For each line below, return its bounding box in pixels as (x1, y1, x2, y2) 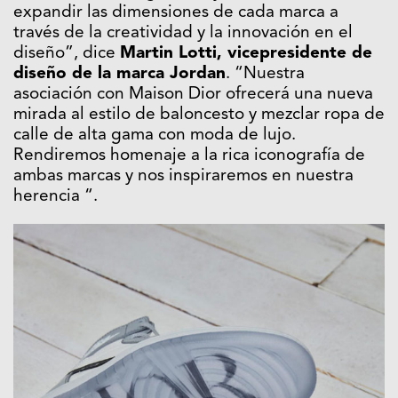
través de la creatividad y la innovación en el (13, 25, 353, 43)
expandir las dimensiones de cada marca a (13, 4, 338, 22)
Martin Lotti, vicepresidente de (120, 45, 372, 63)
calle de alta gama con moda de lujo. (13, 127, 296, 145)
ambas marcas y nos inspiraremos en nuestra (13, 168, 354, 186)
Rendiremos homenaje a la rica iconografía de (13, 147, 365, 165)
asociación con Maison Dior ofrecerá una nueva (13, 86, 373, 104)
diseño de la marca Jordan (13, 66, 226, 84)
